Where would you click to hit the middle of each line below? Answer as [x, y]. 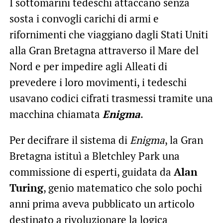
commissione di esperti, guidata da [91, 171]
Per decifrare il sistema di [69, 140]
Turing [26, 187]
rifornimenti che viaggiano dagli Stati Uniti [109, 34]
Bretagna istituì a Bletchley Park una [94, 156]
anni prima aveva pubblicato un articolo [102, 203]
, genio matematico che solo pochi [122, 187]
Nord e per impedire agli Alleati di [88, 66]
